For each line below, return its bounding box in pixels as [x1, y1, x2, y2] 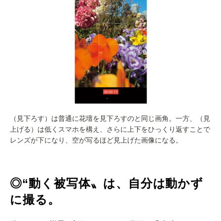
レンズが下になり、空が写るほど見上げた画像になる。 [10, 136, 183, 145]
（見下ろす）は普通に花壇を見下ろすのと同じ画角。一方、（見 [10, 114, 210, 123]
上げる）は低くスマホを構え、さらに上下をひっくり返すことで [10, 125, 210, 134]
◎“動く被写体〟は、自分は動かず [10, 177, 204, 190]
